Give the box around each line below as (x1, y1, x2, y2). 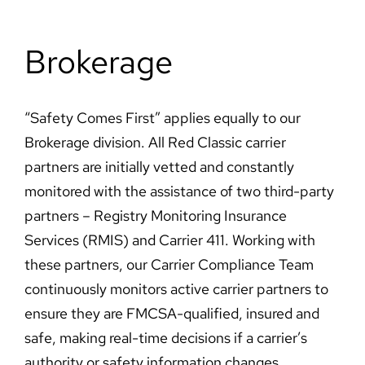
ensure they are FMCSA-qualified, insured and (24, 304, 319, 323)
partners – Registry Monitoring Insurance (24, 206, 287, 226)
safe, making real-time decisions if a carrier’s (24, 328, 307, 348)
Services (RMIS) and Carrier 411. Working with (24, 231, 315, 250)
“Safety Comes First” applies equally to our (24, 108, 301, 128)
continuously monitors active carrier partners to (24, 279, 328, 299)
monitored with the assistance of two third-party (24, 182, 334, 201)
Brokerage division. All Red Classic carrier (24, 133, 286, 152)
